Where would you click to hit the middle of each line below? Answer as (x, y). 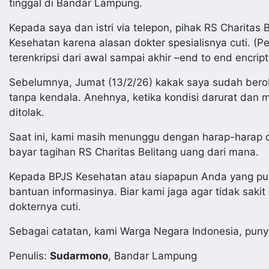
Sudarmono (79, 256)
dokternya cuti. (45, 207)
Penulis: (29, 256)
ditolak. (27, 112)
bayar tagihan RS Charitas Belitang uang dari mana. (134, 152)
